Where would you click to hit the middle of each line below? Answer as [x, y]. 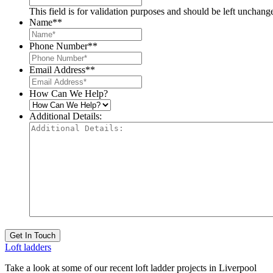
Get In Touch [33, 236]
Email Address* [60, 70]
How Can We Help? [69, 94]
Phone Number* [61, 46]
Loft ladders [28, 247]
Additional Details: [66, 116]
